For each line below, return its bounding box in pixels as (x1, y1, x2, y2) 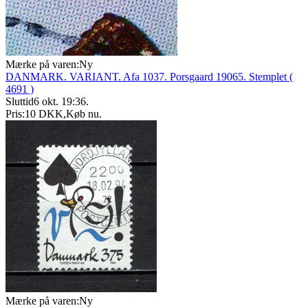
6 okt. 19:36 (34, 96, 86, 108)
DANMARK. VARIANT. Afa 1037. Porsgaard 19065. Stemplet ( (5, 71, 293, 83)
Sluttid (5, 96, 34, 108)
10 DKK (25, 108, 63, 120)
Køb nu (66, 108, 99, 120)
